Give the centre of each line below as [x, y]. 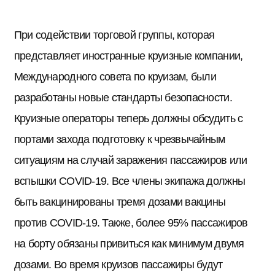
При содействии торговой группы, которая [114, 35]
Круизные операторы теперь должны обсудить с [128, 118]
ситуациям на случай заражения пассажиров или [130, 160]
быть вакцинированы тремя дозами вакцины [120, 202]
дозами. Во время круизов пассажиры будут [118, 265]
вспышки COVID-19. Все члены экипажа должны [130, 181]
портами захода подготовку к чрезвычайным [119, 139]
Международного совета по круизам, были [115, 77]
